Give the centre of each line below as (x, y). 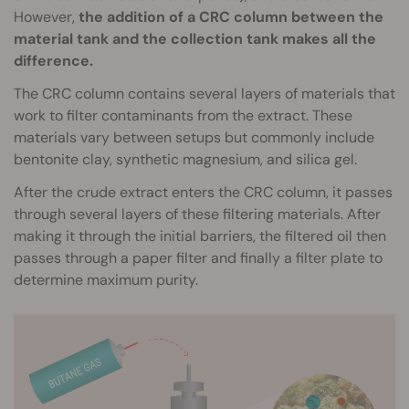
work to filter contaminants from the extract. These (183, 116)
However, (44, 17)
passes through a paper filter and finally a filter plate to (198, 258)
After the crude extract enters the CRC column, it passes (203, 193)
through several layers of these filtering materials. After (197, 215)
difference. (53, 61)
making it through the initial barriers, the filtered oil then (200, 236)
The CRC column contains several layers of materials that (204, 94)
